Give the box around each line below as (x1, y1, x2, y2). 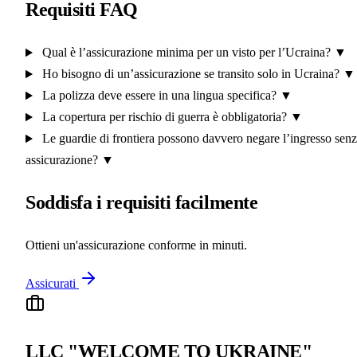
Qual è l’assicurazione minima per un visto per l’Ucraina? (38, 45, 334, 60)
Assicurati (25, 277, 79, 291)
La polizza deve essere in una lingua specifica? (38, 88, 280, 103)
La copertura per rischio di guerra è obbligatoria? (38, 110, 290, 124)
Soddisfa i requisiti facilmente (25, 192, 258, 214)
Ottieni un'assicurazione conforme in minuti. (25, 238, 247, 253)
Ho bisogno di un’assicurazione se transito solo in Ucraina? (38, 67, 343, 81)
